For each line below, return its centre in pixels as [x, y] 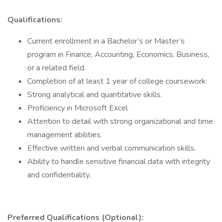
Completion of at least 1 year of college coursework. [117, 81]
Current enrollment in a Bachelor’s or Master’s [106, 41]
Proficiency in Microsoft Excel [78, 108]
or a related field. [56, 68]
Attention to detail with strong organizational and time [120, 121]
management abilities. [65, 135]
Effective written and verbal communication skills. [111, 148]
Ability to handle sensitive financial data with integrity [119, 162]
